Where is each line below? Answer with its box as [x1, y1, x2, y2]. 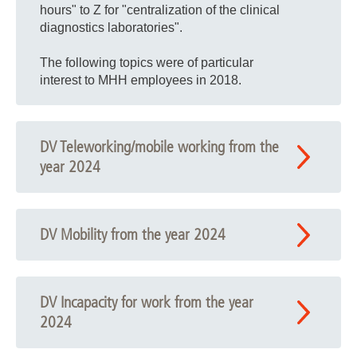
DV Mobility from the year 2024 [40, 226, 226, 244]
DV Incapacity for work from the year [40, 293, 253, 312]
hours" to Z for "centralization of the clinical [40, 3, 280, 17]
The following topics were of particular [40, 56, 253, 69]
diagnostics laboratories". [40, 21, 182, 34]
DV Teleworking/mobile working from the [40, 138, 279, 156]
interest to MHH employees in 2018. [40, 73, 241, 87]
